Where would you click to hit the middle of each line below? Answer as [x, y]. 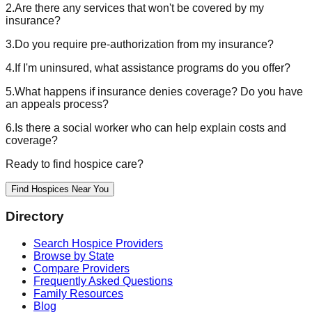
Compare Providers [81, 268]
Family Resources [78, 293]
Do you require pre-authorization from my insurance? [144, 44]
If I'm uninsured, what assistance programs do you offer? [153, 68]
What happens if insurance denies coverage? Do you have [159, 91]
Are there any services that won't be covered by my [139, 8]
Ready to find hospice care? [75, 164]
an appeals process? [57, 104]
